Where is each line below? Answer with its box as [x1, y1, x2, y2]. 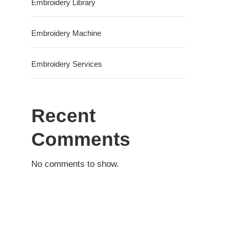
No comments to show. [31, 159, 119, 169]
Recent [31, 105, 95, 127]
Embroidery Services [31, 60, 102, 69]
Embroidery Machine [31, 29, 101, 38]
